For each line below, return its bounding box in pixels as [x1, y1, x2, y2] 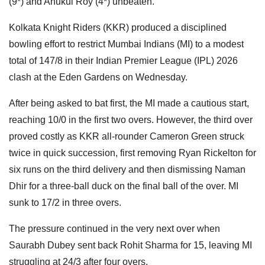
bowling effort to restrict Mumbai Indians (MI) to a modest [9, 38, 244, 49]
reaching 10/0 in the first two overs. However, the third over [9, 114, 253, 125]
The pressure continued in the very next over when [9, 223, 220, 234]
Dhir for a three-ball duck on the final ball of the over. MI [9, 180, 238, 191]
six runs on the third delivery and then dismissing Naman [9, 164, 245, 174]
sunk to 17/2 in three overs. [9, 197, 121, 208]
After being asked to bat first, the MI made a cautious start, [9, 98, 249, 108]
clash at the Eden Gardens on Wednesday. [9, 72, 188, 82]
